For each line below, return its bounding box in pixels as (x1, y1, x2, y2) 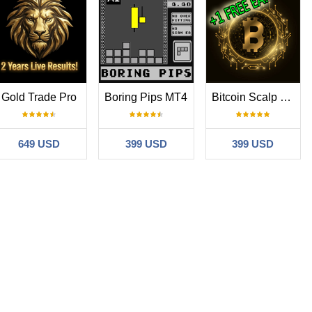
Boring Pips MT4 (104, 91, 188, 103)
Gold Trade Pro (1, 91, 77, 103)
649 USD (18, 137, 61, 150)
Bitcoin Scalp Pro (279, 91, 291, 103)
